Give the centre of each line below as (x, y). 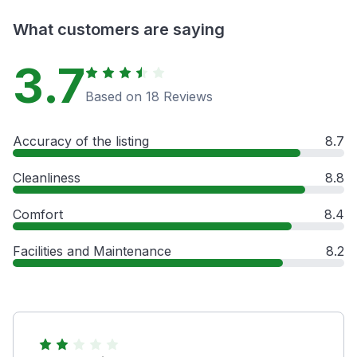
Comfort (38, 214)
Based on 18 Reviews (149, 96)
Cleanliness (47, 177)
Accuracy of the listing (81, 141)
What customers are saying (119, 29)
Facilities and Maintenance (92, 251)
